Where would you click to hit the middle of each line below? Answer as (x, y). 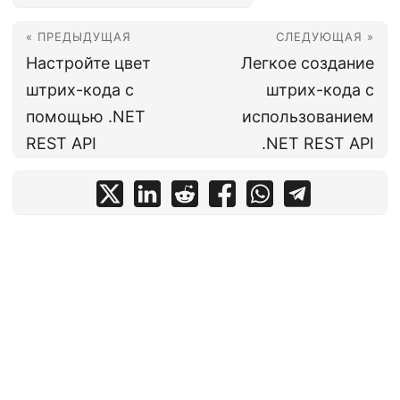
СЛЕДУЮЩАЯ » (325, 37)
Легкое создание (308, 63)
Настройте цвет (88, 63)
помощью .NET (86, 117)
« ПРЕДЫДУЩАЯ (79, 37)
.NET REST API (318, 143)
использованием (308, 117)
